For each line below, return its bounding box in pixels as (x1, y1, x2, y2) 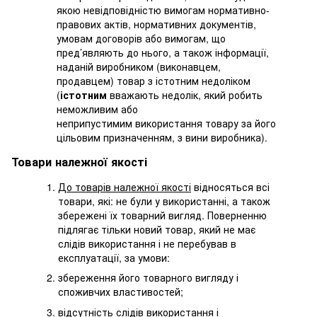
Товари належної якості (11, 153, 147, 170)
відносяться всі (191, 179, 270, 194)
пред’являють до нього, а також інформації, (57, 45, 269, 59)
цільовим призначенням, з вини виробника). (57, 129, 267, 144)
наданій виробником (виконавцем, (57, 59, 221, 74)
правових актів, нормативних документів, (57, 16, 256, 31)
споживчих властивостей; (58, 284, 183, 299)
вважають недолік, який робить (107, 87, 263, 102)
